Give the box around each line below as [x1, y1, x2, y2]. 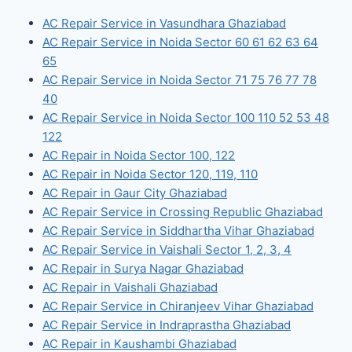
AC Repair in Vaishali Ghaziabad [42, 279, 218, 295]
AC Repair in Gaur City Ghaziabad [42, 185, 227, 200]
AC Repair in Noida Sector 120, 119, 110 [42, 166, 258, 181]
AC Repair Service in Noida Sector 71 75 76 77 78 [42, 71, 317, 87]
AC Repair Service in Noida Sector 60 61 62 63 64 [42, 34, 318, 49]
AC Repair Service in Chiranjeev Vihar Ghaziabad [42, 298, 313, 313]
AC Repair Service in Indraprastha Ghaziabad [42, 317, 291, 332]
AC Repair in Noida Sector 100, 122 [42, 147, 235, 163]
